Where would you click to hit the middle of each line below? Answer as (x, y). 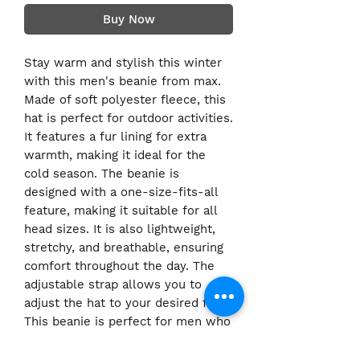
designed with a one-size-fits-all (121, 192)
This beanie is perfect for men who (127, 322)
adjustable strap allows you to (113, 285)
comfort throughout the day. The (119, 266)
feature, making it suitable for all (121, 211)
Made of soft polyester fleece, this (125, 100)
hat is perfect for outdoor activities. (129, 119)
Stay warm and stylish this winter (123, 63)
